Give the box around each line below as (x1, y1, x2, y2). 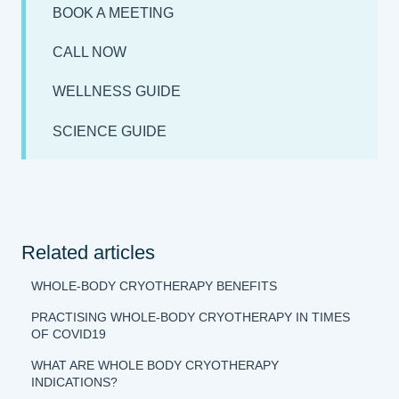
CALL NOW (53, 44, 126, 60)
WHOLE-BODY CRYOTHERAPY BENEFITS (31, 279, 278, 294)
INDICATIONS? (31, 375, 118, 390)
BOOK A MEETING (53, 4, 174, 20)
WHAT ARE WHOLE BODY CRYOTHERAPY (31, 358, 280, 373)
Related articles (21, 241, 155, 265)
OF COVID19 (31, 327, 107, 342)
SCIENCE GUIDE (53, 123, 167, 139)
